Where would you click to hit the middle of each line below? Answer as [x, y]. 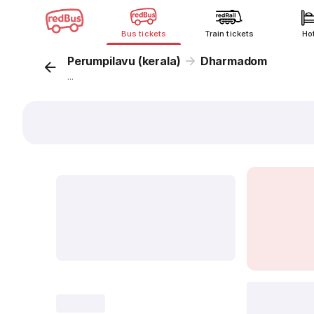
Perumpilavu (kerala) [124, 61]
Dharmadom [234, 61]
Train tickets [229, 34]
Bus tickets [144, 34]
